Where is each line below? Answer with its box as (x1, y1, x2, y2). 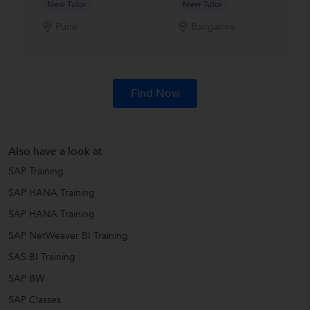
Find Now (130, 86, 180, 101)
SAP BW (8, 271, 44, 285)
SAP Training (8, 164, 64, 178)
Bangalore (190, 20, 235, 34)
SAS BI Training (8, 250, 75, 264)
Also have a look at (8, 143, 102, 159)
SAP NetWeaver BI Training (8, 228, 128, 242)
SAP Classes (8, 293, 61, 307)
